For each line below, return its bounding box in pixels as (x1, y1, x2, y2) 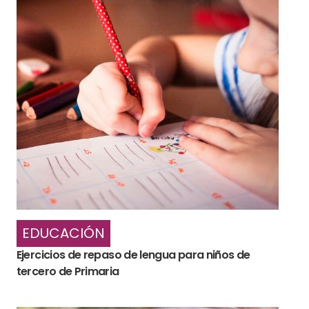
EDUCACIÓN (21, 223, 105, 243)
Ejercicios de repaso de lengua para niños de (16, 246, 250, 263)
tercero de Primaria (16, 263, 119, 279)
